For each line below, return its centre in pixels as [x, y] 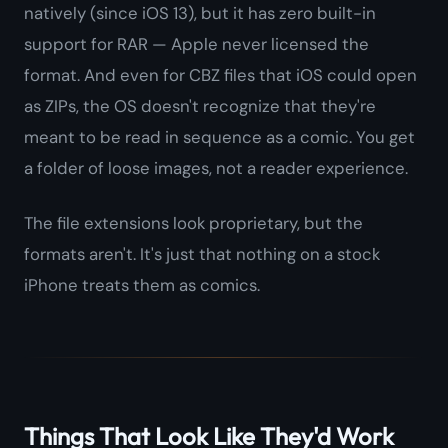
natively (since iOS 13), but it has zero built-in [200, 13]
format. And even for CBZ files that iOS [175, 75]
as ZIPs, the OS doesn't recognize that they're [200, 106]
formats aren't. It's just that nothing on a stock [202, 254]
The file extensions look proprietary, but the [193, 223]
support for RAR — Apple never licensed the [196, 44]
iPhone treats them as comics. [142, 285]
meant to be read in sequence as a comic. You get [219, 137]
